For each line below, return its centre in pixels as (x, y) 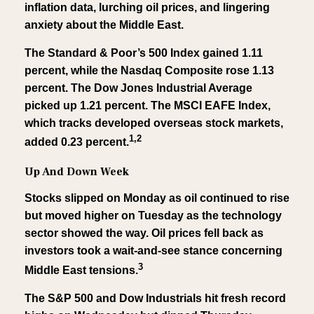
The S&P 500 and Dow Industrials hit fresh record (155, 298)
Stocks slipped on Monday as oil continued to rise (157, 198)
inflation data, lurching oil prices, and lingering (147, 8)
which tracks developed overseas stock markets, (154, 123)
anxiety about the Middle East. (104, 25)
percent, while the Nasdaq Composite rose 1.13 (149, 71)
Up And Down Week (77, 172)
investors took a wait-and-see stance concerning (153, 251)
